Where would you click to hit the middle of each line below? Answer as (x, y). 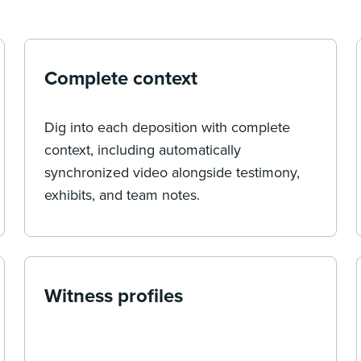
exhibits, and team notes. (122, 194)
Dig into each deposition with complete (168, 127)
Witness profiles (114, 295)
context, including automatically (143, 149)
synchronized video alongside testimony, (172, 172)
